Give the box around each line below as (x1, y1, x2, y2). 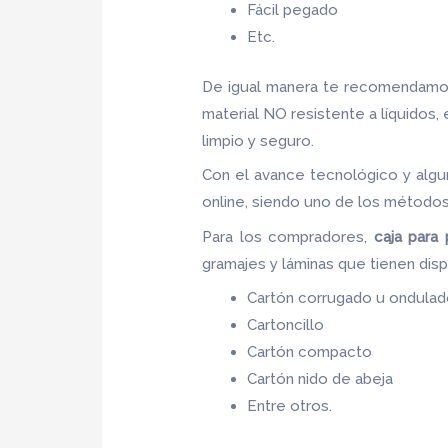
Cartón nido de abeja (247, 370, 394, 389)
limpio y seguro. (202, 131, 315, 150)
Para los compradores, (202, 227, 374, 246)
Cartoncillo (247, 316, 325, 335)
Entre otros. (247, 397, 333, 416)
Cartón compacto (247, 343, 373, 362)
